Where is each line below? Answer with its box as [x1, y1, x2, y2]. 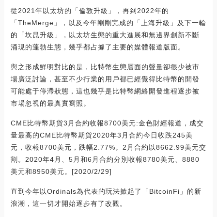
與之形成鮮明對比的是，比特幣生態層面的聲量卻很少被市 [10, 63, 200, 71]
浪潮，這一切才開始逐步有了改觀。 [10, 200, 127, 208]
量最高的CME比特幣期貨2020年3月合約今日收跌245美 [10, 131, 193, 139]
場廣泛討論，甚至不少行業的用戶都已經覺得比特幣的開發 [10, 75, 200, 83]
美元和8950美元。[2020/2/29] [10, 168, 112, 176]
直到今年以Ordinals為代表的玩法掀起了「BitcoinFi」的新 [10, 187, 201, 196]
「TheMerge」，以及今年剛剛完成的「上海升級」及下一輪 [10, 19, 206, 27]
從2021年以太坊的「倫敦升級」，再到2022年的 [10, 7, 169, 15]
